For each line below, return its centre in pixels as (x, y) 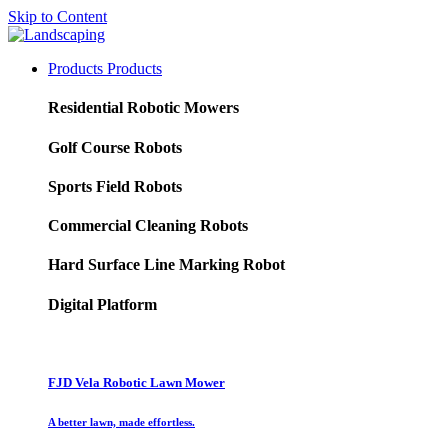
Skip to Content (57, 16)
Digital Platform (102, 304)
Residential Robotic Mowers (143, 108)
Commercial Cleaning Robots (148, 226)
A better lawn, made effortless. (121, 422)
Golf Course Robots (115, 147)
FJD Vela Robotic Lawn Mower (136, 383)
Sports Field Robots (115, 186)
